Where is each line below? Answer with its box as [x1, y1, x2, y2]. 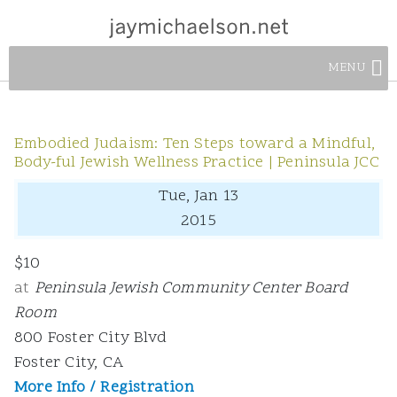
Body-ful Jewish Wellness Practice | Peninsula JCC [14, 152, 379, 174]
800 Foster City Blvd [14, 327, 167, 349]
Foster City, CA [14, 352, 123, 374]
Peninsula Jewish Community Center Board [34, 277, 349, 300]
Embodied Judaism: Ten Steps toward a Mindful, [14, 133, 376, 155]
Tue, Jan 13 [158, 185, 239, 207]
